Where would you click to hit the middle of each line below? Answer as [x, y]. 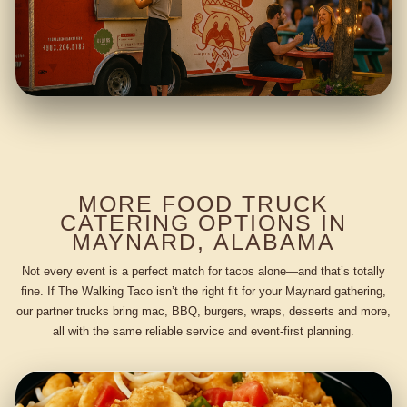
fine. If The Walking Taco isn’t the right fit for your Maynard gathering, [203, 291]
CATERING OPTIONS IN [203, 223]
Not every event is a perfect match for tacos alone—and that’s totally [203, 271]
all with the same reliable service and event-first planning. [203, 331]
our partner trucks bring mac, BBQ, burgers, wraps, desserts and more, [203, 311]
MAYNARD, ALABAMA [203, 242]
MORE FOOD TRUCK [203, 204]
